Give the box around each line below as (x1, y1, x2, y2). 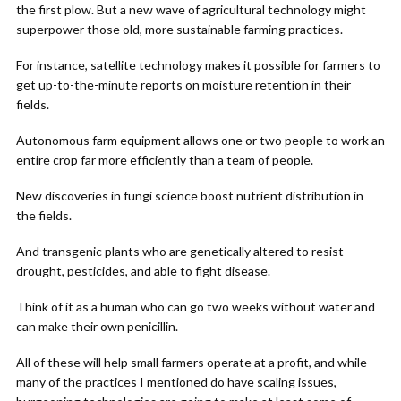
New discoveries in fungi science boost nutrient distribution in (16, 188, 363, 203)
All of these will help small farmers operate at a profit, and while (16, 354, 367, 370)
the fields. (16, 208, 72, 223)
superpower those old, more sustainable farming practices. (16, 21, 343, 37)
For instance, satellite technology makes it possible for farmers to (16, 57, 380, 73)
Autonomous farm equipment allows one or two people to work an (16, 132, 385, 148)
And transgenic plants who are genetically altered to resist (16, 243, 344, 259)
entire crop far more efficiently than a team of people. (16, 152, 313, 167)
